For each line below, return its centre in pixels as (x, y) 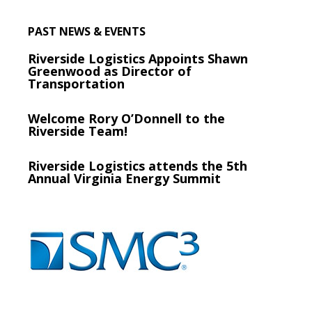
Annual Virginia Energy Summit (125, 179)
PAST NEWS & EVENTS (87, 32)
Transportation (77, 84)
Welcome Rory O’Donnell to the (127, 119)
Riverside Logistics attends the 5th (138, 166)
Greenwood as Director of (110, 71)
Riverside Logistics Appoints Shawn (138, 59)
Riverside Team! (78, 131)
